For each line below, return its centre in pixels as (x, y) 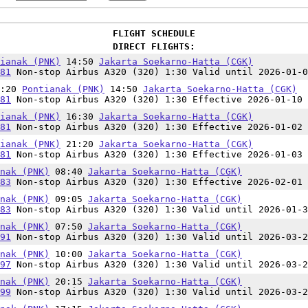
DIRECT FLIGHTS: (154, 46)
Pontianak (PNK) (63, 89)
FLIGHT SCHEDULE (154, 33)
